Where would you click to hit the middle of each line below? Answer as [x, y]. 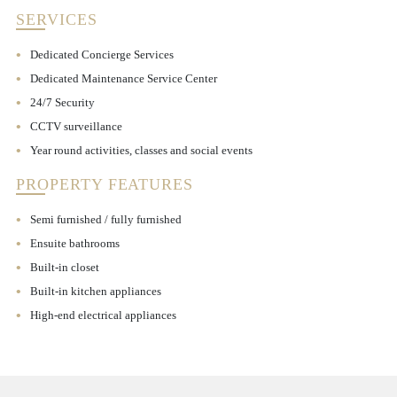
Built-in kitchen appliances [95, 291]
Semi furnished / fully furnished [105, 219]
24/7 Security [62, 102]
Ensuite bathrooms [74, 243]
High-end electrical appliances [103, 315]
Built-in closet [64, 267]
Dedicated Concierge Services [101, 54]
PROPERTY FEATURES [105, 184]
